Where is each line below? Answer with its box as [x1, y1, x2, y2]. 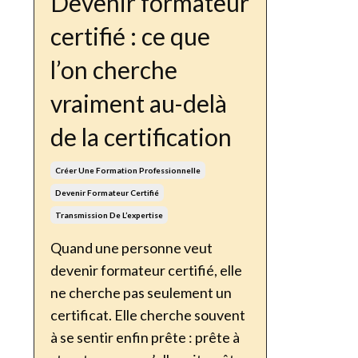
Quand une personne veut [50, 239, 213, 257]
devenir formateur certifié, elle [50, 261, 242, 280]
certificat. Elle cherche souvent [50, 306, 245, 324]
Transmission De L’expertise [55, 210, 163, 221]
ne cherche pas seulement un [50, 284, 232, 302]
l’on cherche [50, 55, 177, 85]
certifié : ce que [50, 22, 210, 51]
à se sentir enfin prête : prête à [50, 328, 240, 347]
